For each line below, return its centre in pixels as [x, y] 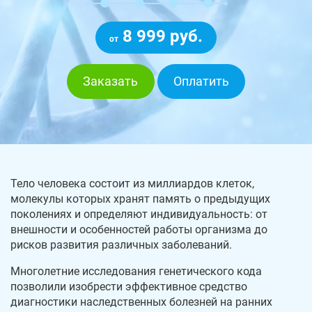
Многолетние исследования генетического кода [136, 272]
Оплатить [201, 81]
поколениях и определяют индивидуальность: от [139, 214]
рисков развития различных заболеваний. [121, 245]
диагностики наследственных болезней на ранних [141, 302]
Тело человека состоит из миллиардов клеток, [132, 184]
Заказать [111, 81]
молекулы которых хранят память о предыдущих [140, 199]
